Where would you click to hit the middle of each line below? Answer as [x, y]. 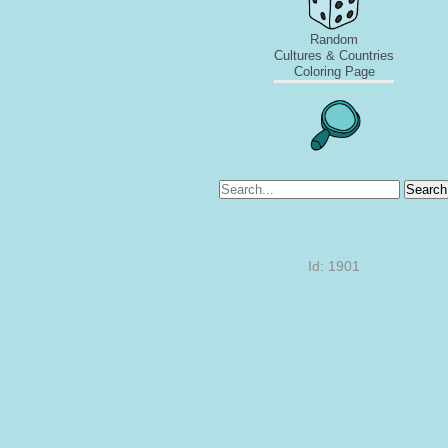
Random [334, 39]
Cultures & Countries [334, 55]
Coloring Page [334, 71]
